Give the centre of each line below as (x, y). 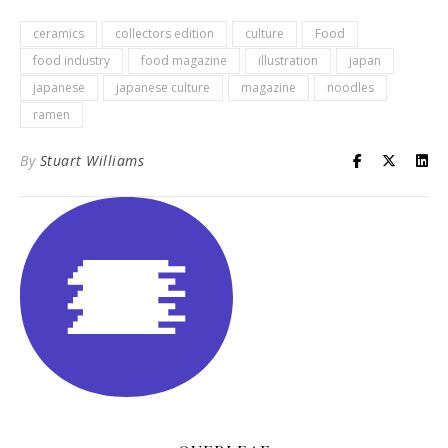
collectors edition (164, 33)
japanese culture (163, 87)
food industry (71, 60)
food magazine (184, 60)
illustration (288, 60)
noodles (350, 87)
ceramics (58, 33)
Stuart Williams (91, 160)
